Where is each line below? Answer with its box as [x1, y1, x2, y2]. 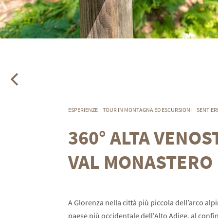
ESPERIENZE [68, 106, 98, 113]
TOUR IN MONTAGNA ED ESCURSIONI [102, 106, 192, 113]
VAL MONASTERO [68, 150, 213, 174]
